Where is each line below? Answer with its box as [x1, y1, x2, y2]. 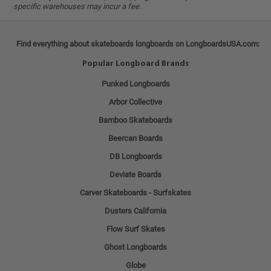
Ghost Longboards [104, 242, 167, 252]
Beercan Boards [108, 133, 163, 143]
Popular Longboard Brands [82, 59, 189, 68]
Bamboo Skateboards [99, 115, 172, 125]
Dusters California [105, 206, 166, 215]
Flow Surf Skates [106, 224, 165, 233]
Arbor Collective [109, 97, 162, 106]
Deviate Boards [109, 169, 162, 179]
